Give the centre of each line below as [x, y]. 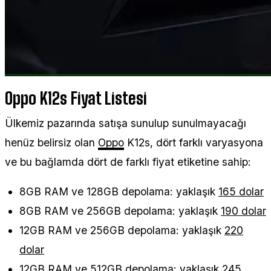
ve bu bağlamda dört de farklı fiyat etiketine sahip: [128, 162]
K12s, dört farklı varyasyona [194, 143]
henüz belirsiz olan [51, 143]
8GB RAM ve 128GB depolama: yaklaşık [119, 192]
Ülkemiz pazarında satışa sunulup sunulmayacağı [126, 123]
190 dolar [243, 211]
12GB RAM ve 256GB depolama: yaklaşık [122, 230]
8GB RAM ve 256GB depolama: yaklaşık [120, 211]
